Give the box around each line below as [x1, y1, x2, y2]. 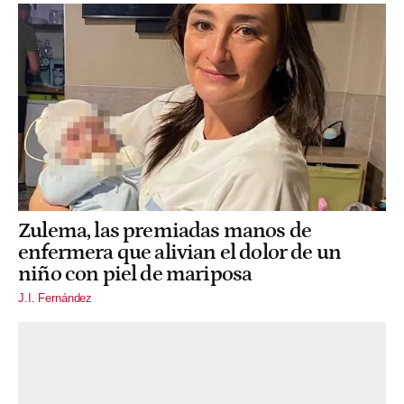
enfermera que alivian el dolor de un [18, 240, 342, 264]
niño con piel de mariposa [18, 262, 252, 286]
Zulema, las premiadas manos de [18, 218, 312, 243]
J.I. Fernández [18, 291, 93, 306]
